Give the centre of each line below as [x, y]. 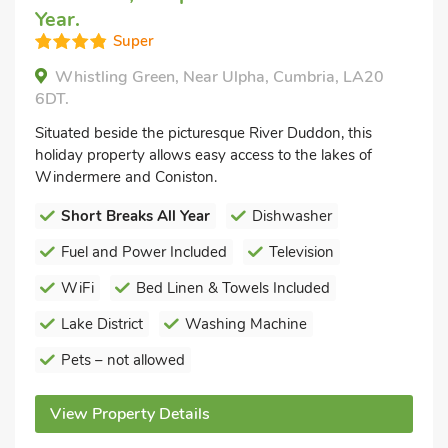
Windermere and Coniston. [126, 177]
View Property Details [130, 414]
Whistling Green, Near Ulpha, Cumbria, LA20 [219, 77]
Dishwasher [292, 216]
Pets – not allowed [123, 360]
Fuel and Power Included [144, 252]
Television [301, 252]
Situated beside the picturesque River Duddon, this [203, 133]
